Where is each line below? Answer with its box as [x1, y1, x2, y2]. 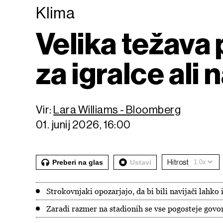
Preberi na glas [52, 158, 103, 166]
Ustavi [130, 158, 151, 166]
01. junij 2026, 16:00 [36, 118, 131, 131]
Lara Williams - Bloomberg [53, 104, 181, 116]
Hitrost [167, 158, 189, 166]
